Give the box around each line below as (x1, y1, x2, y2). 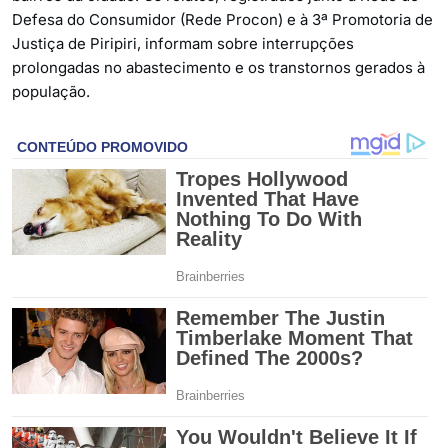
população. (12, 81, 90, 101)
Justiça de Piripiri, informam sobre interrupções (12, 33, 354, 53)
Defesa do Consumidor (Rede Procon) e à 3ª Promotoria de (12, 9, 433, 29)
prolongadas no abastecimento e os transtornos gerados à (12, 57, 425, 77)
